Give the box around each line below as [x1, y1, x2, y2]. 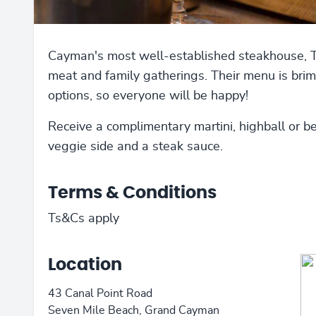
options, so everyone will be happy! [48, 90, 248, 103]
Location [48, 257, 122, 274]
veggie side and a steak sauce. [48, 140, 223, 154]
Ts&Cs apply [48, 212, 119, 226]
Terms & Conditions [48, 185, 217, 202]
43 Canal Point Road [48, 288, 152, 300]
